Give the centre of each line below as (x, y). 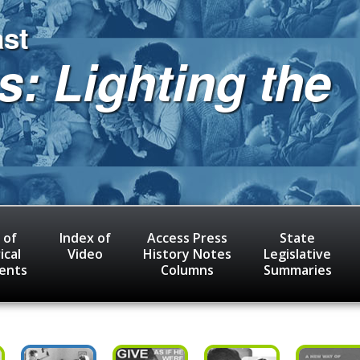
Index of (85, 237)
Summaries (297, 270)
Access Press (187, 237)
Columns (187, 270)
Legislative (297, 254)
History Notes (187, 254)
